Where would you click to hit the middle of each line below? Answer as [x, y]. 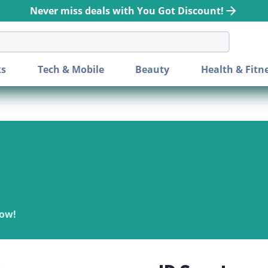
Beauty [153, 69]
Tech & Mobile [71, 69]
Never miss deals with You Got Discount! [127, 11]
